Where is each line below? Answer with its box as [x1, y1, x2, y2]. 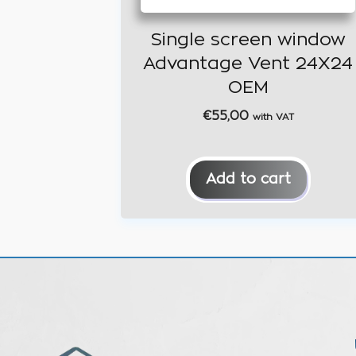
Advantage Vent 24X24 [143, 54, 353, 72]
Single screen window [150, 30, 346, 48]
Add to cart [205, 172, 291, 187]
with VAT [252, 112, 294, 122]
